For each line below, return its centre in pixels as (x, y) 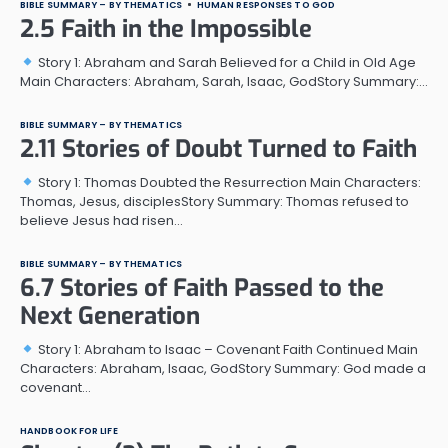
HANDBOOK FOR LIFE (69, 430)
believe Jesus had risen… (101, 220)
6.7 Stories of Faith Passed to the (202, 287)
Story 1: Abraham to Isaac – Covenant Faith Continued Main (226, 349)
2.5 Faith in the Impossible (166, 28)
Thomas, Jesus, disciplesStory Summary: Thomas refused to (214, 201)
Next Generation (110, 315)
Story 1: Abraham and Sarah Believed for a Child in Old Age (225, 62)
